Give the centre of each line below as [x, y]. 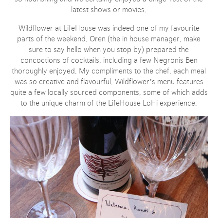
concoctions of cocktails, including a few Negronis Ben [109, 61]
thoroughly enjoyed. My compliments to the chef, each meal [109, 71]
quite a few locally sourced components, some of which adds [109, 93]
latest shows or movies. [109, 10]
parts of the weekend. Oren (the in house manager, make [109, 39]
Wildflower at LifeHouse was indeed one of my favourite [109, 28]
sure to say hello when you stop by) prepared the [109, 50]
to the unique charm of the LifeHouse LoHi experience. [109, 103]
